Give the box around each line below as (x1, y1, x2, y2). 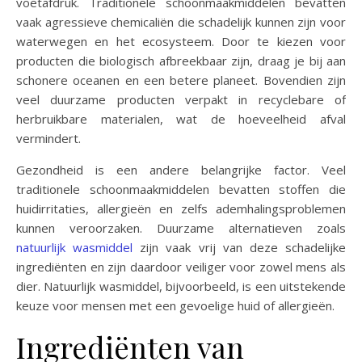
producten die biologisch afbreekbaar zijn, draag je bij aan (16, 53, 346, 69)
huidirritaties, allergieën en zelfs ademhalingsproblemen (16, 200, 346, 217)
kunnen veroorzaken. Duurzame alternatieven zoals (16, 220, 346, 237)
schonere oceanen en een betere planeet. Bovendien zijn (16, 72, 346, 89)
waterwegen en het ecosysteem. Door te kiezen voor (16, 33, 346, 50)
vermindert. (16, 130, 81, 147)
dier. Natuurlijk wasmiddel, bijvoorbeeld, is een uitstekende (16, 278, 346, 295)
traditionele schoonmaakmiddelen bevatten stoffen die (16, 181, 346, 198)
